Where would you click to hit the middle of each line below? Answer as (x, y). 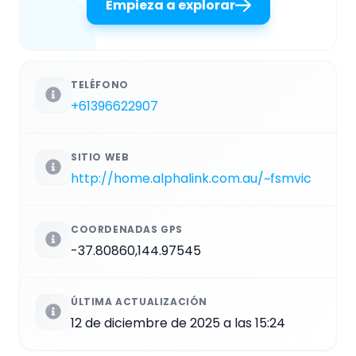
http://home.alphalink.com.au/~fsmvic (191, 178)
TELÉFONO (100, 84)
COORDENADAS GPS (127, 229)
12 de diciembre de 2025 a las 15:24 (178, 323)
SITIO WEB (100, 157)
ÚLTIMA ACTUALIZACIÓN (139, 301)
